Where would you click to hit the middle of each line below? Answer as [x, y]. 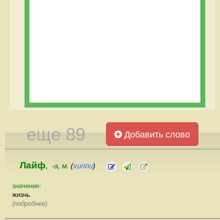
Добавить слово [156, 135]
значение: [27, 186]
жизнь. [22, 195]
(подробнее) [30, 204]
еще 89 [56, 134]
